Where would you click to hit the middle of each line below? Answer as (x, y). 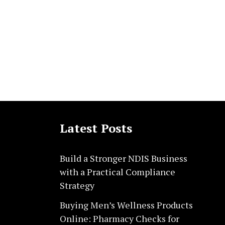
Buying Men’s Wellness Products (126, 205)
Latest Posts (96, 128)
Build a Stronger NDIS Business (123, 158)
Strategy (77, 185)
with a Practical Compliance (117, 172)
